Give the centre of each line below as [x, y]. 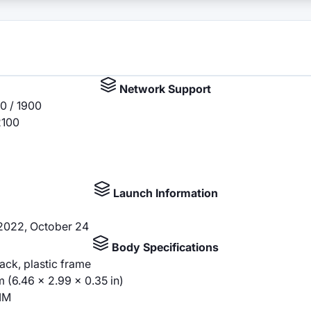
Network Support [164, 89]
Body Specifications [164, 247]
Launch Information [164, 193]
